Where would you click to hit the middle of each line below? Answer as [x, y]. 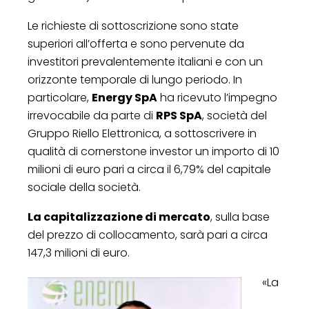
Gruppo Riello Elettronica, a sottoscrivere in [142, 133]
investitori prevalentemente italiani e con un [145, 61]
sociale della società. [84, 187]
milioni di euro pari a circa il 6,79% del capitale [149, 169]
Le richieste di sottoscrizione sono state [133, 26]
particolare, [60, 97]
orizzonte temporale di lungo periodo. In [135, 79]
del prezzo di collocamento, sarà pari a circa [148, 235]
